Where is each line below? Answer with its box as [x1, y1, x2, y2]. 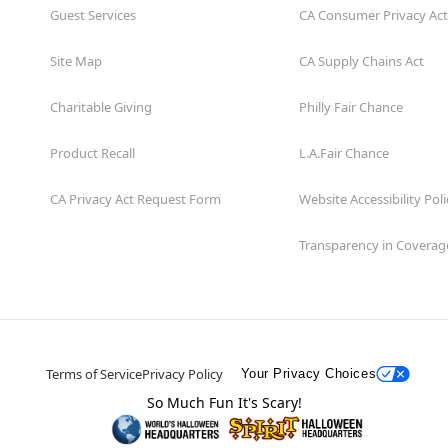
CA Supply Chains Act [299, 51, 424, 70]
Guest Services [50, 5, 136, 24]
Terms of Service [45, 364, 142, 383]
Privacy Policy [141, 364, 223, 383]
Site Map [50, 51, 102, 70]
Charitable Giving [50, 97, 152, 116]
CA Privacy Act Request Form [50, 189, 221, 208]
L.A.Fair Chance [299, 143, 389, 162]
